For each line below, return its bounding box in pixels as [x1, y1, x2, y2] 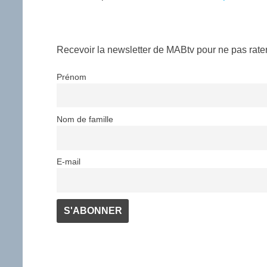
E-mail [57, 156, 81, 166]
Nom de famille [57, 114, 114, 124]
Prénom [57, 72, 87, 82]
